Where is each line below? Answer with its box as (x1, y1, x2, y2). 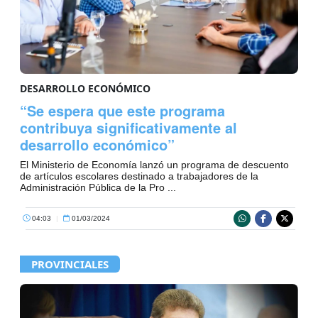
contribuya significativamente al (20, 116, 237, 138)
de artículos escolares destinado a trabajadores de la (20, 170, 258, 182)
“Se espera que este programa (20, 99, 225, 121)
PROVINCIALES (31, 256, 109, 271)
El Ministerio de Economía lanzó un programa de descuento (20, 158, 289, 170)
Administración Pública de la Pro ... (20, 181, 176, 193)
